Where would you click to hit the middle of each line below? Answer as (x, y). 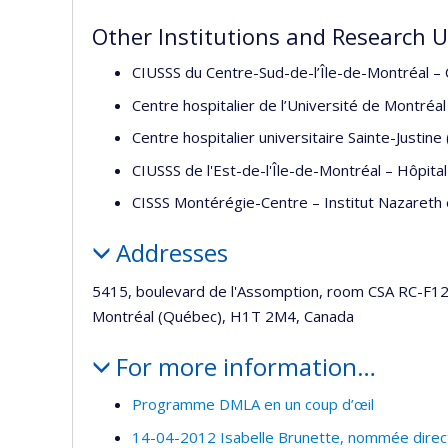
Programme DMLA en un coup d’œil (253, 404)
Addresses (171, 252)
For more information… (245, 366)
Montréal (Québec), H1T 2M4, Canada (223, 315)
